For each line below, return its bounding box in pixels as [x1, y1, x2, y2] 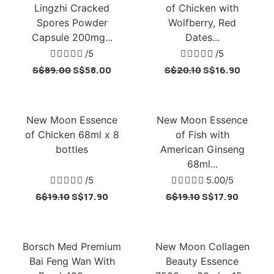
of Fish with [175, 128, 229, 141]
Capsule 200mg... [31, 31, 113, 43]
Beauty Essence [166, 255, 239, 267]
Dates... [185, 31, 220, 43]
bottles [56, 143, 88, 155]
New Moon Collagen [155, 240, 250, 253]
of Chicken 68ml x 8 [24, 128, 119, 141]
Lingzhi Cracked [34, 2, 109, 14]
